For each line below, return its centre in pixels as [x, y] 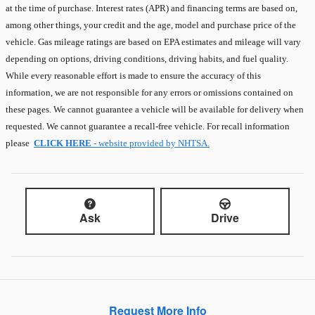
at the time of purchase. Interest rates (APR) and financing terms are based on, [152, 8]
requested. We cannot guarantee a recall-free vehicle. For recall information [148, 127]
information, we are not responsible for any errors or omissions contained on [149, 93]
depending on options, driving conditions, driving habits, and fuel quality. [147, 59]
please [20, 143]
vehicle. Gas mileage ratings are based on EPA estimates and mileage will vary [153, 42]
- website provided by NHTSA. [150, 143]
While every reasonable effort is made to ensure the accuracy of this [133, 76]
